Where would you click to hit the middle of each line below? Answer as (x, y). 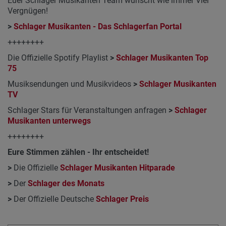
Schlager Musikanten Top (162, 58)
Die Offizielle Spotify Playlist (59, 58)
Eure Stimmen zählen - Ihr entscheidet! (78, 152)
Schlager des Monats (66, 184)
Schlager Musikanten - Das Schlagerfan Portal (98, 27)
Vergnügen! (28, 11)
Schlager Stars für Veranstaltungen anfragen (88, 110)
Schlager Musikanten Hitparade (118, 168)
